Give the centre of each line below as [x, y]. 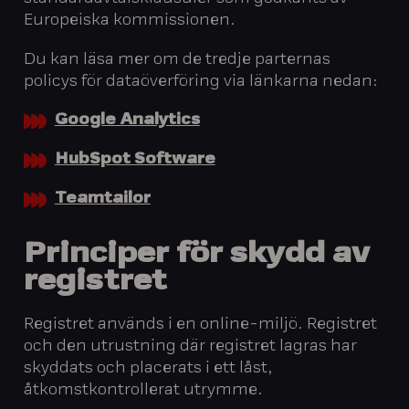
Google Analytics [127, 121]
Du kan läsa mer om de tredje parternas [178, 60]
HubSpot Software [135, 160]
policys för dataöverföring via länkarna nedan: [201, 82]
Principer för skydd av [197, 256]
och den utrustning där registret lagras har [191, 346]
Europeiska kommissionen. [130, 21]
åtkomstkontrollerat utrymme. [144, 390]
